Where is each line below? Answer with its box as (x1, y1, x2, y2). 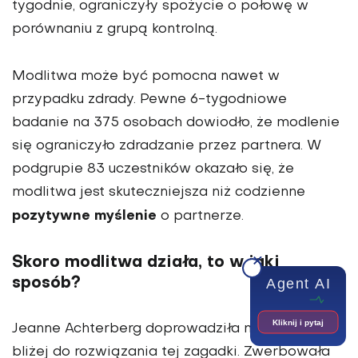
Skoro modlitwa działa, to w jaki (12, 254, 280, 271)
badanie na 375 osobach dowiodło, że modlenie (12, 116, 340, 129)
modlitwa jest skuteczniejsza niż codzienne (12, 185, 305, 199)
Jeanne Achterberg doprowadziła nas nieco (12, 322, 309, 336)
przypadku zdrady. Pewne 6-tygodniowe (12, 93, 287, 106)
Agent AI (266, 276, 330, 292)
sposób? (12, 275, 81, 292)
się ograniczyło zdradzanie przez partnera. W (12, 139, 321, 153)
